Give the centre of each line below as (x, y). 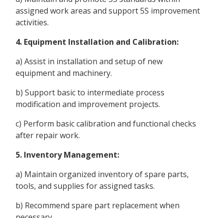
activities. (32, 23)
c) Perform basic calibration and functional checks (106, 124)
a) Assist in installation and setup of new (89, 62)
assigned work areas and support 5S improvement (108, 11)
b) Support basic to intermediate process (90, 93)
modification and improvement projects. (88, 104)
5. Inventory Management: (67, 155)
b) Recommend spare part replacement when (98, 206)
